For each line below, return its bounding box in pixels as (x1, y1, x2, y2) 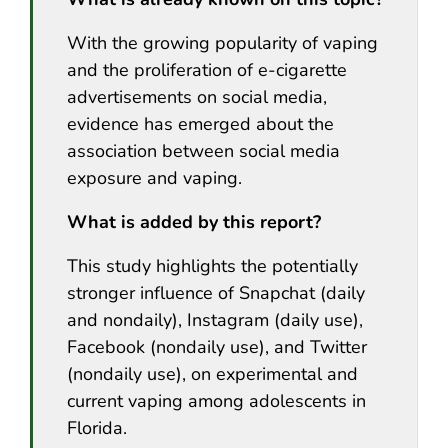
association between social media (67, 138, 340, 163)
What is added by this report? (67, 209, 321, 234)
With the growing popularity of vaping (67, 30, 378, 55)
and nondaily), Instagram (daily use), (67, 307, 363, 332)
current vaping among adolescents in (67, 388, 366, 413)
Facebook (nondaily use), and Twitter (67, 334, 367, 359)
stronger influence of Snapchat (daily (67, 280, 365, 305)
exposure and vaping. (67, 165, 242, 190)
